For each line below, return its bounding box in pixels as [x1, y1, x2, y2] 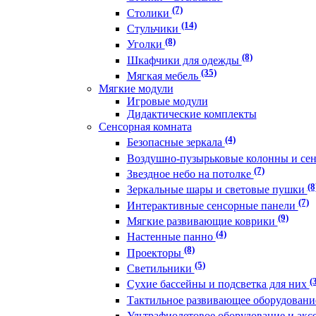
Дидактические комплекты [126, 108, 257, 121]
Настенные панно [126, 231, 216, 243]
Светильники [126, 262, 195, 275]
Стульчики [126, 23, 181, 35]
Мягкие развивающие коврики [126, 215, 278, 228]
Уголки [126, 38, 165, 51]
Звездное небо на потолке [126, 168, 254, 181]
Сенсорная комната [98, 121, 192, 133]
